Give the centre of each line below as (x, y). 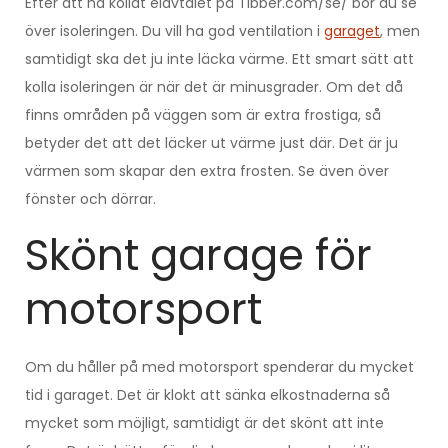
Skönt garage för (198, 256)
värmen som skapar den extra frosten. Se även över (207, 171)
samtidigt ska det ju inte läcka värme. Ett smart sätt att (219, 59)
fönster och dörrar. (90, 199)
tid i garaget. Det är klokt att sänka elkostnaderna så (207, 395)
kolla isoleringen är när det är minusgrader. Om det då (214, 87)
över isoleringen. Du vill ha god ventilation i (174, 31)
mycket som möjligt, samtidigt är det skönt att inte (204, 423)
